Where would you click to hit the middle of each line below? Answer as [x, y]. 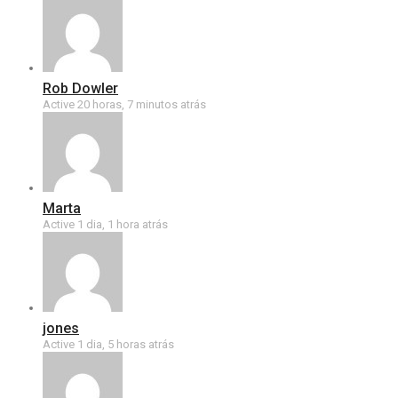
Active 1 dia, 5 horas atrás [108, 344]
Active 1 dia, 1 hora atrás [105, 224]
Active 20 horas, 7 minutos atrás [124, 104]
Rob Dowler [80, 88]
